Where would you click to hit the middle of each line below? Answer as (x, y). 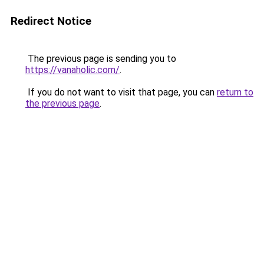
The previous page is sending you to (101, 59)
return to (235, 92)
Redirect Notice (51, 21)
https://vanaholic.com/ (72, 70)
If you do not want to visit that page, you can (121, 92)
